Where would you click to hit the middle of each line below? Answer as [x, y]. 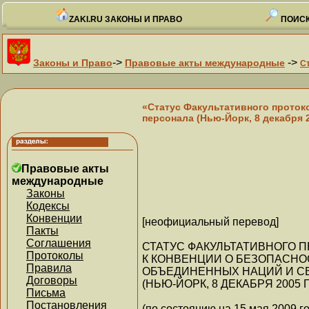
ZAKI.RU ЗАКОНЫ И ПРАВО [126, 19]
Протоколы [55, 256]
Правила [49, 268]
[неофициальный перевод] [210, 221]
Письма [46, 293]
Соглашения [59, 243]
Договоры [52, 280]
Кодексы [48, 206]
